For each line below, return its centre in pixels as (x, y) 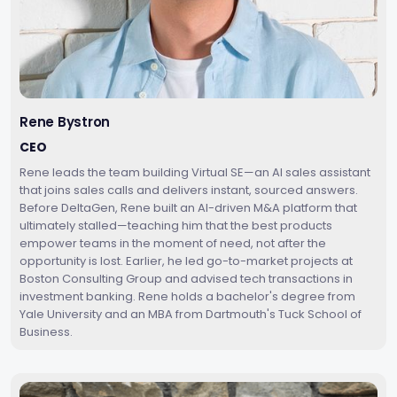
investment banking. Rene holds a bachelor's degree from (187, 297)
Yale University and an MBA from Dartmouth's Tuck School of (191, 315)
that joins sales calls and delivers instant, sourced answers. (189, 191)
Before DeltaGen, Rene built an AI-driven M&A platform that (188, 208)
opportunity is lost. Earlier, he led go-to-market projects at (186, 261)
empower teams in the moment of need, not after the (173, 244)
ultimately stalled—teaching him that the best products (176, 226)
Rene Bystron (65, 122)
